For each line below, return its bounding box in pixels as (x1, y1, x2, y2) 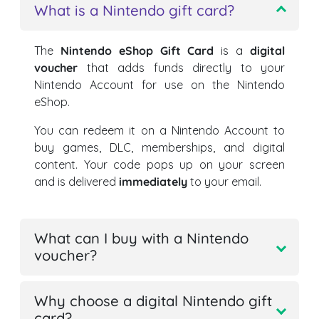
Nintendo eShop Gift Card (60, 43, 214, 58)
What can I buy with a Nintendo (34, 229, 249, 248)
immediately (119, 174, 187, 189)
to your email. (187, 174, 261, 189)
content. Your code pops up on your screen (34, 157, 285, 172)
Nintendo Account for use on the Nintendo (34, 78, 285, 93)
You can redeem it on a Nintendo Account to (34, 123, 285, 138)
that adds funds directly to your (78, 61, 285, 75)
